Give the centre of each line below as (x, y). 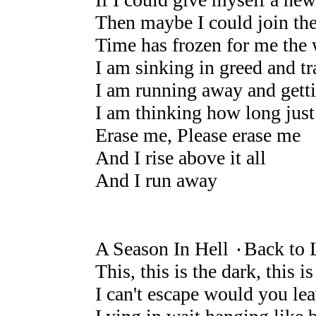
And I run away (156, 181)
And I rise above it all (180, 158)
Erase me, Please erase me (197, 135)
